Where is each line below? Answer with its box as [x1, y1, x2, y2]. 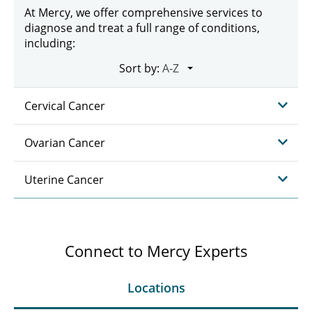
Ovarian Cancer [24, 135, 105, 150]
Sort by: [119, 61, 159, 76]
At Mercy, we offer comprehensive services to [24, 5, 263, 20]
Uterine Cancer [24, 172, 104, 187]
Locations [127, 279, 185, 296]
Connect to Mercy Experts [64, 240, 248, 261]
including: [24, 36, 75, 51]
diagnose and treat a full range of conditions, [24, 20, 260, 36]
